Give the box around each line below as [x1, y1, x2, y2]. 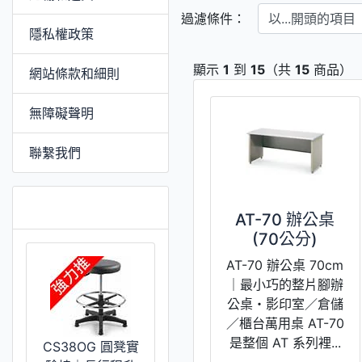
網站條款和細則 [29, 65, 120, 82]
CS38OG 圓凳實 [42, 338, 139, 355]
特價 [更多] [29, 195, 131, 219]
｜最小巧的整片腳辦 [226, 276, 343, 293]
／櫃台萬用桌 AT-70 [225, 314, 344, 331]
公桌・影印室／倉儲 [226, 295, 343, 312]
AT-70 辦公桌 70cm [226, 256, 344, 273]
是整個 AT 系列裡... [229, 334, 341, 351]
